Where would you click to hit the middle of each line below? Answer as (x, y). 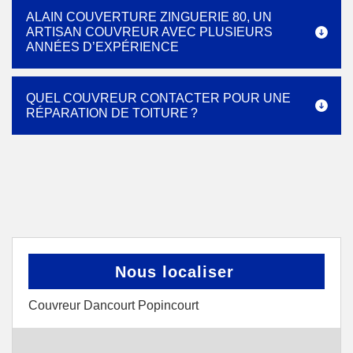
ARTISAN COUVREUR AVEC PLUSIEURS (149, 32)
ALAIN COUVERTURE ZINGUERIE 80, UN (149, 17)
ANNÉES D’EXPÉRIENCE (102, 47)
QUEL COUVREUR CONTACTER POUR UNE (158, 98)
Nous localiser (175, 272)
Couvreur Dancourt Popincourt (113, 305)
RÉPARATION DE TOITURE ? (112, 113)
